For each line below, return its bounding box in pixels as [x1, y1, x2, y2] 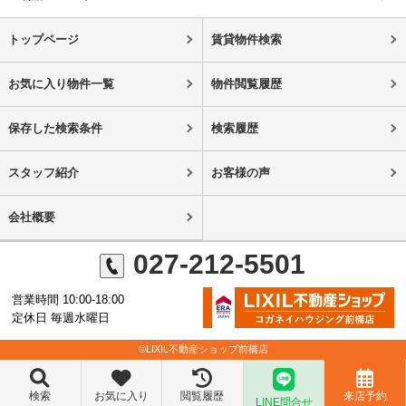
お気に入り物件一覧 [7, 77, 114, 91]
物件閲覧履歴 [210, 77, 282, 91]
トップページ [7, 33, 79, 46]
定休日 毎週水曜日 [12, 311, 111, 325]
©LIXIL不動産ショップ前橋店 [138, 343, 268, 355]
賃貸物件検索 [210, 33, 282, 46]
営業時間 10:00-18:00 [12, 293, 125, 307]
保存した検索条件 [7, 121, 102, 135]
